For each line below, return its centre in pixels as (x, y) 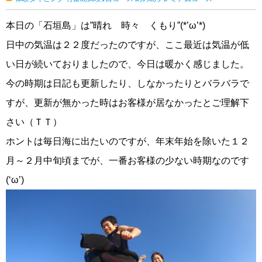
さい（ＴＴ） (34, 122)
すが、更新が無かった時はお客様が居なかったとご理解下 (127, 102)
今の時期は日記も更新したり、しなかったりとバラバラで (127, 83)
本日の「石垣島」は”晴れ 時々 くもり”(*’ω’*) (106, 25)
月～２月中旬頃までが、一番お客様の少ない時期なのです (127, 160)
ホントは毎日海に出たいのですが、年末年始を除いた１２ (127, 141)
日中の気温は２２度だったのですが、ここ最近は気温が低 (127, 44)
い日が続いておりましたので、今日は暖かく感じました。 (127, 64)
